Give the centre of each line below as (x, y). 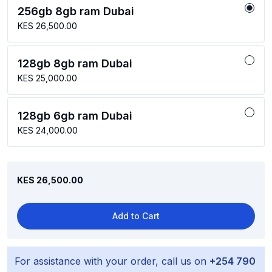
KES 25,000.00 (47, 78)
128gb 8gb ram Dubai (75, 63)
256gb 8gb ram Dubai (76, 11)
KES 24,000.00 (48, 130)
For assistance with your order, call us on (112, 261)
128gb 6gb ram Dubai (75, 116)
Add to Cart (136, 216)
